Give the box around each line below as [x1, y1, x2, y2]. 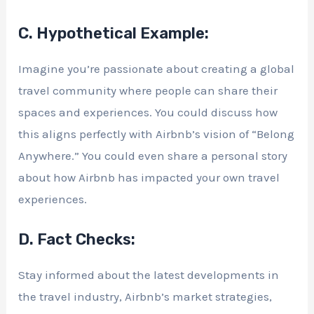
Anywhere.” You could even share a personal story [18, 148, 288, 163]
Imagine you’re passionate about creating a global [18, 61, 295, 76]
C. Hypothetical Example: [18, 23, 210, 43]
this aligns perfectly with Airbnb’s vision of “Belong [18, 126, 295, 141]
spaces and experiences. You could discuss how [18, 104, 278, 119]
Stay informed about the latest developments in [18, 268, 280, 282]
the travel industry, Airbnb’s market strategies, [18, 289, 273, 304]
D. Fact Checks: [18, 230, 136, 250]
